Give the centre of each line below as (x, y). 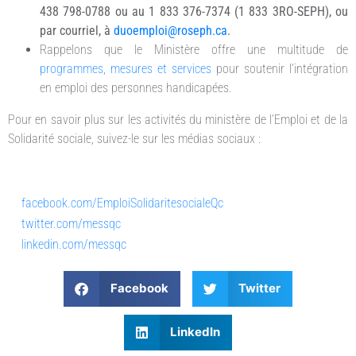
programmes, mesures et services (126, 68)
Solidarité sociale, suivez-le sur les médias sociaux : (134, 138)
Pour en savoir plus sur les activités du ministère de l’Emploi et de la (178, 119)
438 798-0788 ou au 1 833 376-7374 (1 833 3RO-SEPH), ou (194, 11)
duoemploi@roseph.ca (170, 30)
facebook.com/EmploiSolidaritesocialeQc (122, 203)
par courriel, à (77, 30)
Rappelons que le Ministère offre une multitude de (194, 49)
